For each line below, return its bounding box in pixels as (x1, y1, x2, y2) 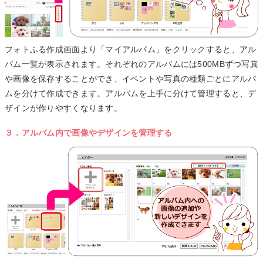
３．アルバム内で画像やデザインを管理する (5, 127, 173, 137)
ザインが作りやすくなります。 (5, 103, 122, 113)
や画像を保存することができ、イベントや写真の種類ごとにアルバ (5, 73, 257, 83)
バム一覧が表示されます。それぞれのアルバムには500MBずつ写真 (5, 59, 258, 69)
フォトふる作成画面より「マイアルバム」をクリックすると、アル (5, 44, 257, 54)
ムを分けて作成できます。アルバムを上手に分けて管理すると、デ (5, 88, 257, 98)
